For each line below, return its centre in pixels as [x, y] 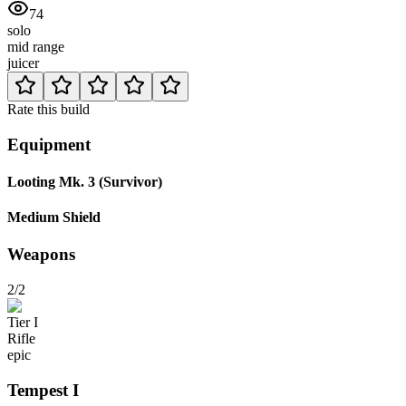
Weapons [41, 255]
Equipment [49, 144]
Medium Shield [54, 217]
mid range [36, 46]
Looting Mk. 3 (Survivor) [85, 181]
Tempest [38, 390]
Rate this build [48, 109]
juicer [23, 63]
